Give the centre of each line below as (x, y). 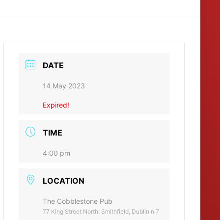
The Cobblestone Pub (78, 201)
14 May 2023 (64, 85)
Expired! (56, 105)
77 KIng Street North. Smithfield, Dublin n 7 (101, 211)
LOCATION (64, 180)
